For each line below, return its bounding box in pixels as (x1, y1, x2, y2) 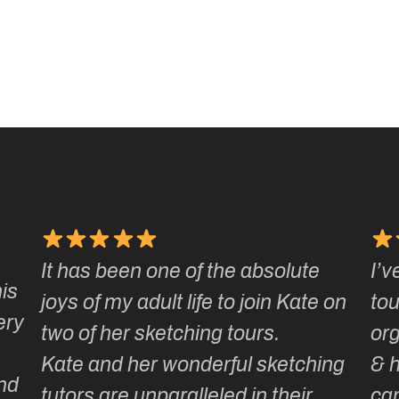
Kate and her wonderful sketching (41, 354, 346, 377)
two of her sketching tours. (41, 322, 281, 346)
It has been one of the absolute (41, 260, 321, 283)
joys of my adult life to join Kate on (41, 291, 347, 314)
